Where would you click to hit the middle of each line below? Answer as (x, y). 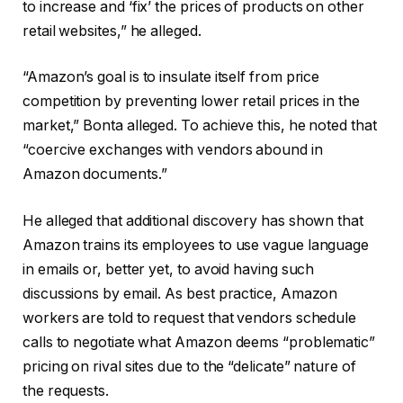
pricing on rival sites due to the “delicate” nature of (189, 366)
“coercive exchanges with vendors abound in (173, 150)
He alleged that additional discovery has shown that (193, 220)
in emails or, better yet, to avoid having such (169, 269)
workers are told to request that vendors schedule (190, 318)
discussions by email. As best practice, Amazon (180, 293)
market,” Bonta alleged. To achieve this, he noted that (200, 126)
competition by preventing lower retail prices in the (191, 102)
